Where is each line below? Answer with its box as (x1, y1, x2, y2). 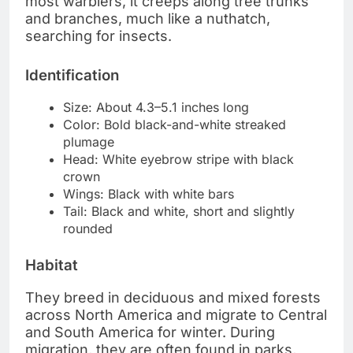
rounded (63, 221, 113, 237)
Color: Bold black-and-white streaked (63, 117, 286, 133)
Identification (25, 65, 119, 84)
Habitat (25, 256, 78, 275)
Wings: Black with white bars (63, 186, 234, 203)
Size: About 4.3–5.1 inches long (63, 99, 249, 116)
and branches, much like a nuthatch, (25, 9, 270, 27)
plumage (63, 134, 114, 150)
